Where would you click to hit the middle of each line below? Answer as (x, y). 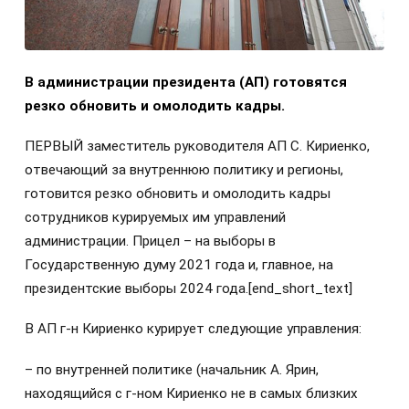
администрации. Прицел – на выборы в (150, 241)
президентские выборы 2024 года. (136, 289)
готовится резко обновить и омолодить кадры (178, 194)
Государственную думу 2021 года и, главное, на (179, 265)
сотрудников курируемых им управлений (155, 218)
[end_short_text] (300, 289)
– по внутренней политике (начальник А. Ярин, (172, 369)
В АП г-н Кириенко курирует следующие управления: (193, 329)
